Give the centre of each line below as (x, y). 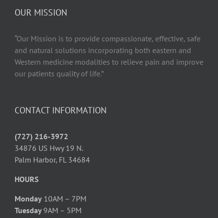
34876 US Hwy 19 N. (49, 148)
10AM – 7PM (64, 199)
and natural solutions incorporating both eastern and (103, 50)
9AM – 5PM (63, 210)
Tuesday (29, 210)
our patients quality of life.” (59, 74)
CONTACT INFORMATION (61, 110)
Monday (28, 199)
